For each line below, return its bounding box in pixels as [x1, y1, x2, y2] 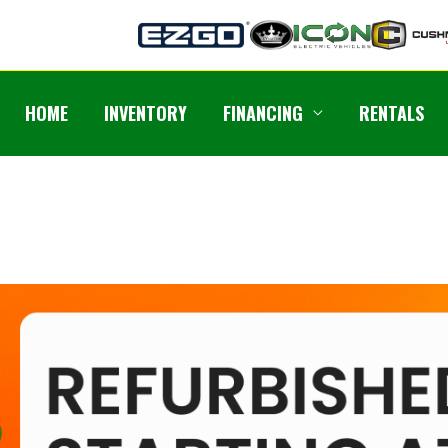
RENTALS [359, 99, 424, 126]
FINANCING [223, 99, 303, 126]
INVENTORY [104, 99, 187, 126]
